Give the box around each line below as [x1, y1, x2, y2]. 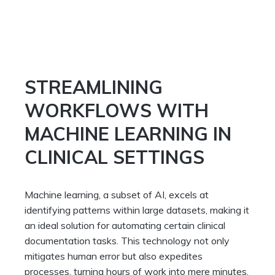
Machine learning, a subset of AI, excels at [25, 188, 209, 201]
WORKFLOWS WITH [25, 99, 209, 123]
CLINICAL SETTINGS [25, 145, 204, 169]
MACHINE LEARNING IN [25, 122, 231, 146]
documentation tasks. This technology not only [25, 234, 230, 247]
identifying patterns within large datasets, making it [25, 204, 249, 217]
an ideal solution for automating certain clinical [25, 219, 225, 232]
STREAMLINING [25, 76, 163, 99]
